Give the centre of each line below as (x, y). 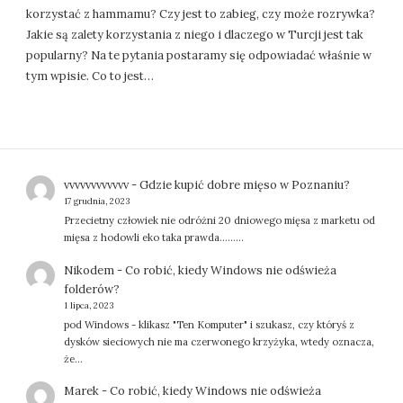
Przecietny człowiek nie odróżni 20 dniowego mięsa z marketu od (219, 221)
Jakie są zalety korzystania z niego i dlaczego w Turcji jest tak (195, 34)
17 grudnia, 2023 (96, 201)
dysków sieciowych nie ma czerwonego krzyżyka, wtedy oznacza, (219, 341)
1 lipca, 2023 (88, 305)
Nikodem (89, 270)
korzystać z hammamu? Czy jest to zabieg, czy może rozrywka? (201, 13)
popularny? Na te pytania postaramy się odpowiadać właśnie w (199, 55)
